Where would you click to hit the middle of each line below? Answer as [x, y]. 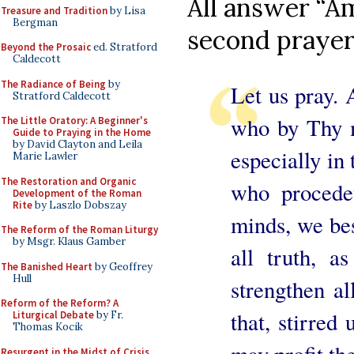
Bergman [35, 22]
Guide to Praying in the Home [82, 132]
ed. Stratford [124, 47]
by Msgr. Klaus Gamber [69, 241]
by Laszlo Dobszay [79, 205]
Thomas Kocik [48, 327]
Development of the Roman [77, 193]
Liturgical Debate [53, 315]
